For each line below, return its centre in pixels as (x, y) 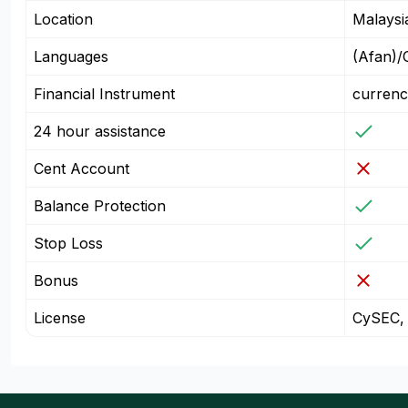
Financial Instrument (104, 94)
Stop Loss (68, 243)
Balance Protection (100, 206)
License (60, 318)
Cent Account (82, 168)
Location (63, 19)
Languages (71, 56)
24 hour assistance (100, 131)
